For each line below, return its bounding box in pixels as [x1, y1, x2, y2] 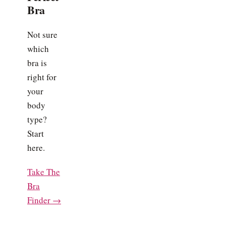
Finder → [27, 194, 61, 206]
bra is [27, 56, 47, 69]
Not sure [27, 28, 58, 40]
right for [27, 71, 56, 83]
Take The [27, 166, 60, 178]
